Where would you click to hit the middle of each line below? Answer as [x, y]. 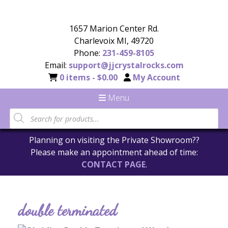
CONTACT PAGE [113, 164]
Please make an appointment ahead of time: [114, 152]
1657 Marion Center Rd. [114, 28]
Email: [56, 65]
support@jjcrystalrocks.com [126, 65]
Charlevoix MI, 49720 [114, 41]
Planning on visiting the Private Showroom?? [114, 140]
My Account [156, 77]
